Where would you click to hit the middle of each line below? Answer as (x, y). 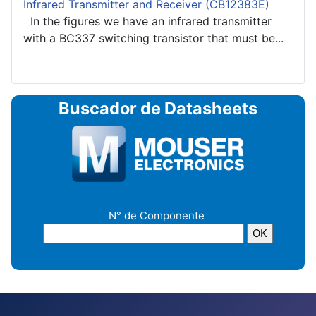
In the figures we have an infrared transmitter (147, 22)
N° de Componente (158, 215)
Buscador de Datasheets (158, 109)
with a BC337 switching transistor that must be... (153, 38)
